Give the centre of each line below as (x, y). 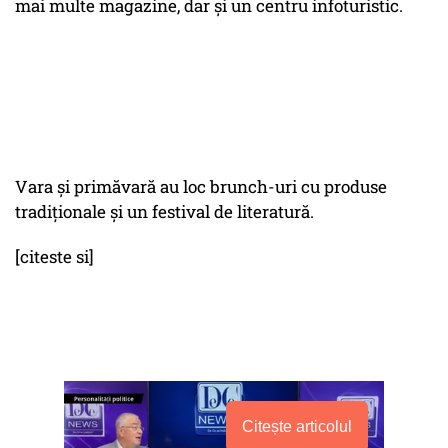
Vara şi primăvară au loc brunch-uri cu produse (201, 187)
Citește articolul (297, 427)
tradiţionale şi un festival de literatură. (166, 212)
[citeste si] (54, 257)
